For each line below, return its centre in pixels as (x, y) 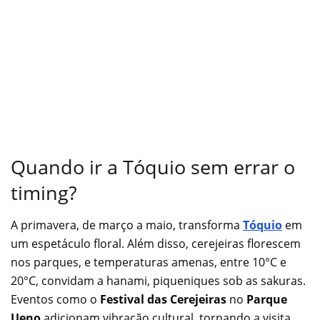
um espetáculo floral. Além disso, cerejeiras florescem (156, 244)
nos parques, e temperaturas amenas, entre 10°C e (149, 262)
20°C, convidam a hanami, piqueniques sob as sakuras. (158, 281)
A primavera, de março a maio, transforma (127, 225)
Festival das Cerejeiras (163, 300)
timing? (44, 193)
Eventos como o (55, 300)
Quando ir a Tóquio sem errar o (153, 167)
